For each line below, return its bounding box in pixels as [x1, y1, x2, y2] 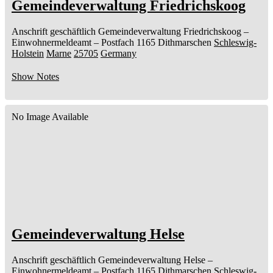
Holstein [12, 48, 44, 58]
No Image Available [12, 111, 88, 122]
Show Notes [12, 71, 59, 82]
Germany [101, 48, 136, 58]
